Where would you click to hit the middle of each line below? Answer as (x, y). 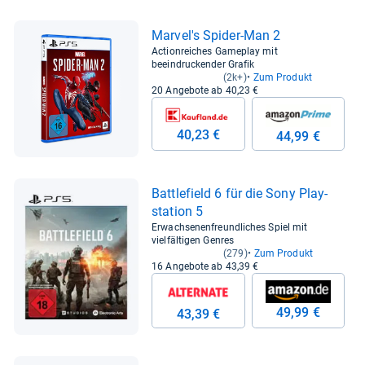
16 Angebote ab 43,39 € (205, 266)
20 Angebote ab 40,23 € (205, 90)
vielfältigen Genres (193, 240)
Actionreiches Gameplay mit (215, 51)
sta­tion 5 (178, 211)
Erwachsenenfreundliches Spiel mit (230, 227)
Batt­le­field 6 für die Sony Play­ (240, 193)
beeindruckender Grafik (203, 64)
